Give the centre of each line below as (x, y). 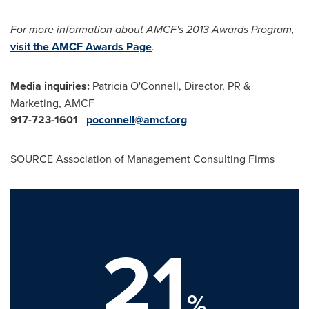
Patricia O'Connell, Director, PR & (171, 85)
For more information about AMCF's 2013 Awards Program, (152, 29)
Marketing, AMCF (52, 102)
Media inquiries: (51, 86)
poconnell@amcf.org (137, 119)
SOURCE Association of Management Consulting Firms (142, 158)
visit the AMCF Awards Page (81, 46)
